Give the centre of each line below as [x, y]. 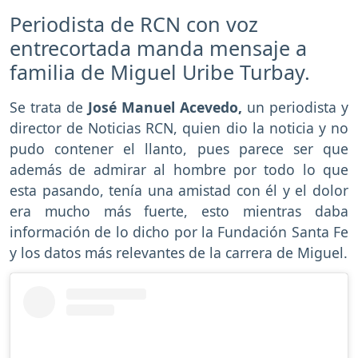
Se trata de [46, 107]
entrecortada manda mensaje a [158, 48]
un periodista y [295, 107]
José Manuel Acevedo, [163, 107]
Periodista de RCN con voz [134, 24]
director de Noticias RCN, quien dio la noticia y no [179, 128]
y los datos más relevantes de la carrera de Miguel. [179, 253]
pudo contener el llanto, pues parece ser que [179, 149]
